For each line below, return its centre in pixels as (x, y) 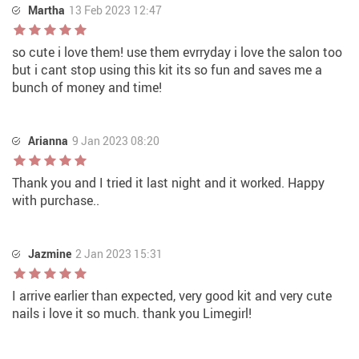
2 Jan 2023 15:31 (119, 254)
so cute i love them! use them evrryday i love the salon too (177, 52)
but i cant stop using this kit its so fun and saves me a (167, 70)
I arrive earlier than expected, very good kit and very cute (172, 296)
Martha (46, 10)
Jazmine (50, 254)
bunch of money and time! (87, 88)
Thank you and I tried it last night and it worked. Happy (168, 183)
